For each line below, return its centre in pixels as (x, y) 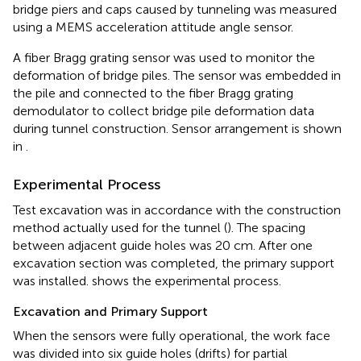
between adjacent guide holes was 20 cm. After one (163, 245)
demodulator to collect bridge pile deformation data (164, 110)
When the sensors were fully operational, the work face (172, 335)
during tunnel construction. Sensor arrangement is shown (177, 128)
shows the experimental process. (187, 280)
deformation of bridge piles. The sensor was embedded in (177, 75)
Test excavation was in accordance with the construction (177, 210)
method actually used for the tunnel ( (120, 227)
